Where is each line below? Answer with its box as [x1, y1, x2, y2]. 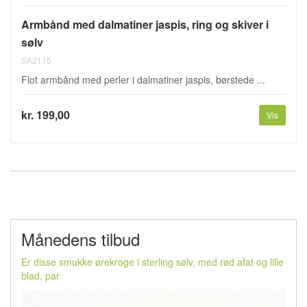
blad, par [21, 268, 60, 282]
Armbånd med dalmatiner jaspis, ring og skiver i [21, 16, 269, 32]
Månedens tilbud [21, 226, 140, 251]
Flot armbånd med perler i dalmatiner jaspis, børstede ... [21, 72, 265, 86]
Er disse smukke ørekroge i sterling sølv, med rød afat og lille [21, 254, 284, 269]
